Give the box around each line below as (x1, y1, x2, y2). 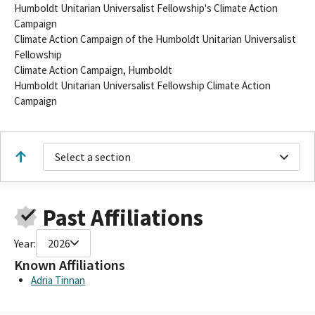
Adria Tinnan (31, 273, 85, 287)
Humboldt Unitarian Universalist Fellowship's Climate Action (14, 1, 278, 15)
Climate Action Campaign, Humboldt (14, 63, 172, 77)
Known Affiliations (14, 255, 125, 274)
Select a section (55, 150, 131, 164)
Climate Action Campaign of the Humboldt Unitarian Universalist (14, 32, 296, 46)
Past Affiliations (42, 202, 203, 232)
